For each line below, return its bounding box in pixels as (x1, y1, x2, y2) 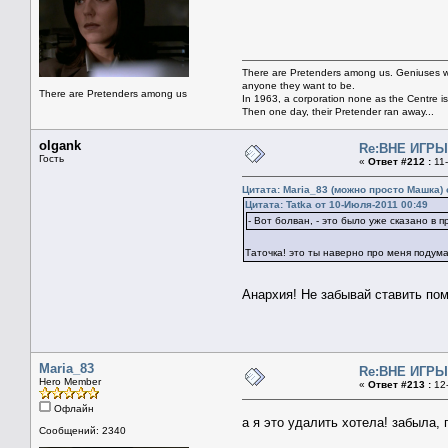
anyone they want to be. (242, 79, 355, 91)
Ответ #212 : (368, 155, 431, 167)
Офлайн (51, 402, 94, 414)
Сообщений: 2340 (39, 424, 126, 436)
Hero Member (39, 375, 101, 387)
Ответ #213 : (368, 378, 431, 390)
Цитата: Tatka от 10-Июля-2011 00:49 (245, 198, 428, 210)
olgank (39, 137, 81, 153)
